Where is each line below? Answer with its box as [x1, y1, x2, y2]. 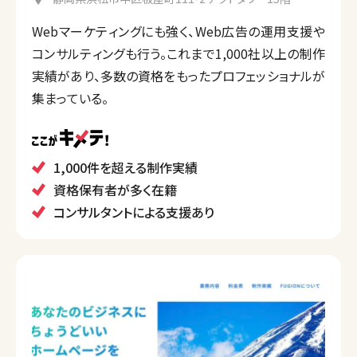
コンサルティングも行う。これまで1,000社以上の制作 [32, 44, 325, 64]
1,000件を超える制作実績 [53, 158, 198, 178]
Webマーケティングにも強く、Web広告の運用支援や [32, 22, 325, 41]
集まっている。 [32, 88, 108, 108]
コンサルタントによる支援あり [53, 202, 214, 222]
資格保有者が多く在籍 [53, 180, 177, 200]
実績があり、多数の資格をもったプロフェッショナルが [32, 66, 325, 86]
